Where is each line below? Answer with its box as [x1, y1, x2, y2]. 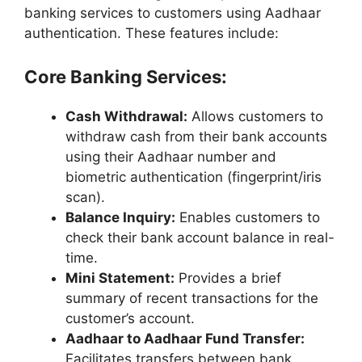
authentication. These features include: [24, 24, 279, 41]
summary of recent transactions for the [65, 290, 318, 307]
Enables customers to [175, 209, 320, 226]
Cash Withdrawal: [65, 108, 187, 125]
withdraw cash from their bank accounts [65, 128, 327, 145]
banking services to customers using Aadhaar [24, 4, 321, 21]
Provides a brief [175, 270, 281, 287]
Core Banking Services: [24, 66, 227, 88]
